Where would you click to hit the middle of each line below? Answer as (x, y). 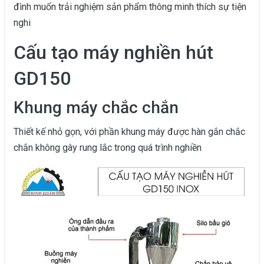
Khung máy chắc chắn (96, 107)
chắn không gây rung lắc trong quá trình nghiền (108, 147)
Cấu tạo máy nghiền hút (113, 52)
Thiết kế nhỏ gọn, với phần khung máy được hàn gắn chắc (129, 131)
